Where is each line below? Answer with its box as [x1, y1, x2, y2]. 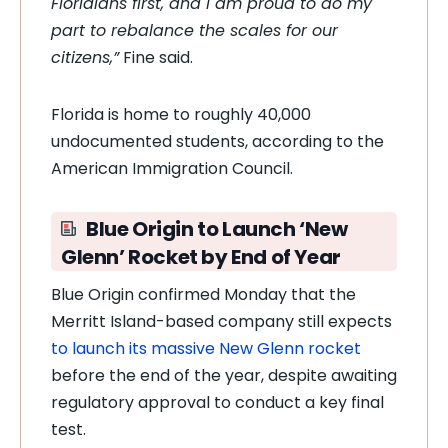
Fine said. [119, 46, 193, 69]
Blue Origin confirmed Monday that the [51, 283, 356, 306]
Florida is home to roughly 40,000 [51, 103, 311, 126]
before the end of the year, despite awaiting [51, 364, 397, 387]
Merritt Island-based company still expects [51, 310, 392, 333]
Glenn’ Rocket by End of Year [61, 243, 341, 271]
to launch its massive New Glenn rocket [51, 337, 361, 360]
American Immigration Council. [51, 157, 293, 180]
